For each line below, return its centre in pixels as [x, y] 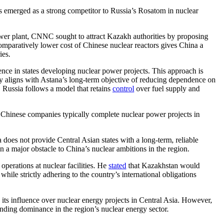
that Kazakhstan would [163, 165]
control [123, 88]
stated [117, 165]
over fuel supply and [167, 88]
